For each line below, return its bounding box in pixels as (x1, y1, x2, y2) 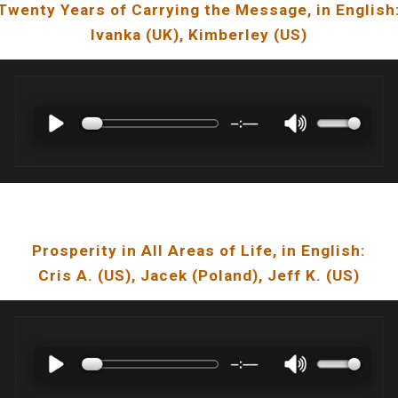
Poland (198, 267, 252, 284)
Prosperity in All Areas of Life (32, 242, 273, 259)
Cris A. (38, 267, 93, 284)
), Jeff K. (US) (252, 267, 360, 284)
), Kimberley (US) (173, 26, 307, 44)
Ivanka (91, 26, 141, 44)
